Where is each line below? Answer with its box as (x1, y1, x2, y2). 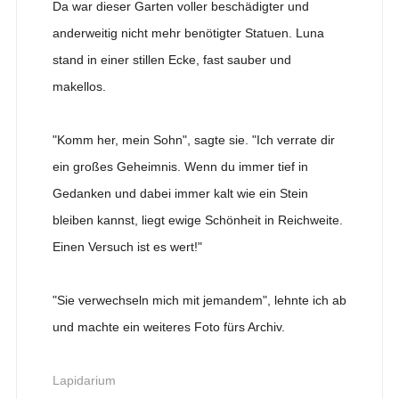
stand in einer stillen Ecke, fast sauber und (52, 52, 291, 67)
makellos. (52, 78, 106, 94)
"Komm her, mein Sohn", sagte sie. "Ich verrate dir (52, 132, 335, 147)
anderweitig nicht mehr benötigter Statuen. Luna (52, 25, 324, 40)
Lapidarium (52, 372, 116, 387)
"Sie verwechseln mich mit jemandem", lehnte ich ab (52, 292, 346, 307)
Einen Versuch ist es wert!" (52, 239, 202, 254)
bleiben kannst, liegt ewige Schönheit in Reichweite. (52, 212, 343, 227)
